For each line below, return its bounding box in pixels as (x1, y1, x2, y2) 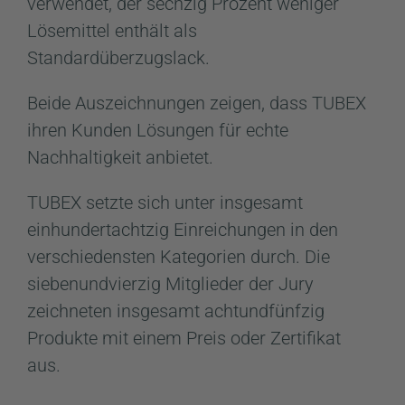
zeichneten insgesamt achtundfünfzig (27, 299, 325, 322)
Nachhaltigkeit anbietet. (27, 146, 213, 168)
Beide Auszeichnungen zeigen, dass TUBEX (27, 91, 366, 114)
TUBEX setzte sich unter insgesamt (27, 191, 303, 213)
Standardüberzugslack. (27, 46, 210, 69)
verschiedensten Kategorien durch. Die (27, 245, 330, 268)
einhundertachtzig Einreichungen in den (27, 218, 338, 240)
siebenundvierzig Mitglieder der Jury (27, 272, 314, 295)
